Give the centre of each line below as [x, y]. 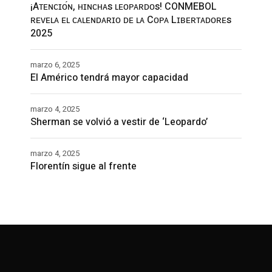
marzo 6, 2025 [55, 64]
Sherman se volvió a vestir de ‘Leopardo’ [119, 122]
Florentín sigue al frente [83, 166]
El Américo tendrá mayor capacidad [109, 77]
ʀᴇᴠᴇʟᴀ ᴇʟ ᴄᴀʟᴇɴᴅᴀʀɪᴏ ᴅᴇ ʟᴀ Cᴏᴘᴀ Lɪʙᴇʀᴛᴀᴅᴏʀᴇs [131, 20]
